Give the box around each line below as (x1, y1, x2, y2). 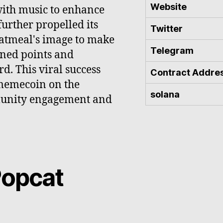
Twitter (150, 23, 183, 34)
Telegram (150, 45, 194, 56)
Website (150, 1, 187, 12)
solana (150, 89, 180, 100)
